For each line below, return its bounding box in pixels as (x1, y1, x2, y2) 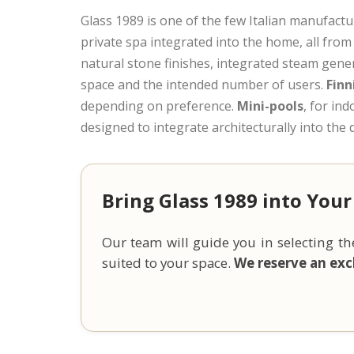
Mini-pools (237, 96, 303, 115)
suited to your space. (102, 253, 234, 272)
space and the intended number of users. (81, 75, 326, 93)
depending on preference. (81, 96, 237, 115)
